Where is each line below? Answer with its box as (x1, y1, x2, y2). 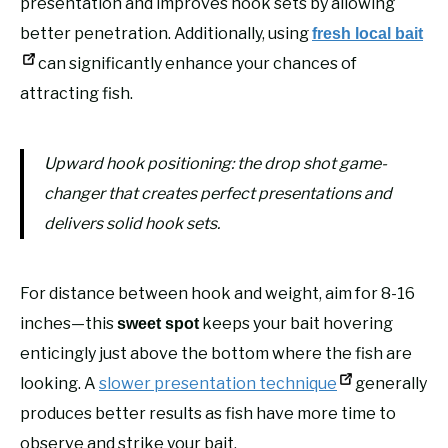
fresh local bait (312, 24, 423, 42)
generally (352, 373, 427, 393)
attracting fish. (20, 83, 133, 103)
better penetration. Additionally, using (20, 23, 312, 43)
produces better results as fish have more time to (20, 403, 396, 423)
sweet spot (117, 314, 199, 332)
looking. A (20, 373, 99, 393)
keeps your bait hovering (199, 313, 393, 333)
